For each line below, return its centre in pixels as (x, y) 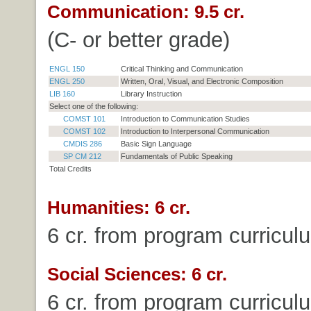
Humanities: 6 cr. (118, 207)
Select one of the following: (93, 106)
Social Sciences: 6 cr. (137, 274)
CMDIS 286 (82, 143)
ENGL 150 (67, 68)
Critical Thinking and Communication (182, 68)
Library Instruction (151, 93)
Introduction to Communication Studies (185, 118)
